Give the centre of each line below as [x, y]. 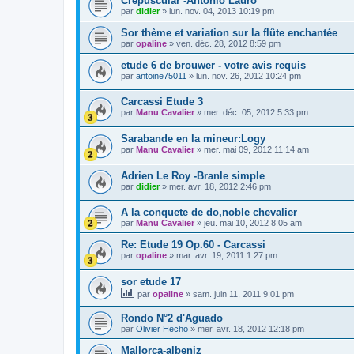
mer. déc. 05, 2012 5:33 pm [256, 113]
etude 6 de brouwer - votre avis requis [213, 65]
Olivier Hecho [162, 329]
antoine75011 [161, 75]
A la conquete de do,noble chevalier [209, 213]
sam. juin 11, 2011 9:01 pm [243, 294]
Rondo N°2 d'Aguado [172, 318]
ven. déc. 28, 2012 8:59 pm [228, 43]
